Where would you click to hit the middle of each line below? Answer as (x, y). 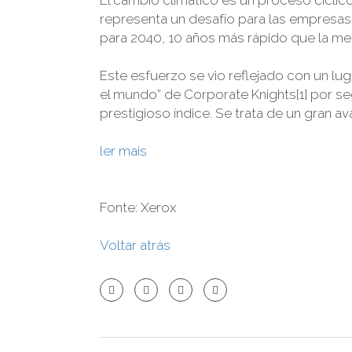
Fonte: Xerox (138, 207)
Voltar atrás (138, 245)
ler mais (123, 150)
